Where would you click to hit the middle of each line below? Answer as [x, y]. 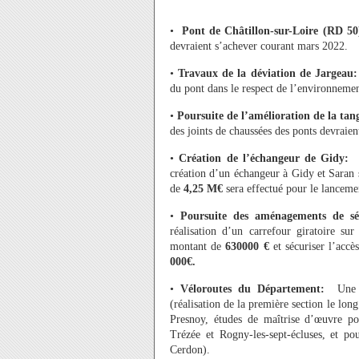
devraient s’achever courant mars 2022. [259, 46]
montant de [198, 246]
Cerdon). [190, 350]
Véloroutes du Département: [256, 289]
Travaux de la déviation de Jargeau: [266, 73]
